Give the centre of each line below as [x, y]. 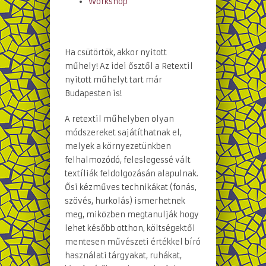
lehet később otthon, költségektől [130, 228]
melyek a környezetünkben [118, 146]
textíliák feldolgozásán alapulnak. [132, 173]
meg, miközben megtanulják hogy [132, 214]
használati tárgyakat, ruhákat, [123, 255]
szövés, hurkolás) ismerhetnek [125, 201]
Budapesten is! [93, 93]
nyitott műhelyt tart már [113, 80]
